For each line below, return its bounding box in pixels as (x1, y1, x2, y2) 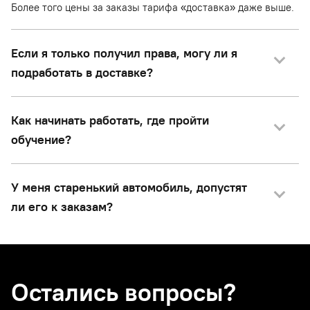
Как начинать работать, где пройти (11, 112, 209, 128)
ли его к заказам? (11, 199, 113, 215)
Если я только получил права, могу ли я (11, 45, 237, 61)
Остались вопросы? (11, 276, 236, 308)
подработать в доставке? (11, 64, 153, 80)
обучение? (11, 131, 71, 147)
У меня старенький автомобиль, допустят (11, 179, 247, 195)
